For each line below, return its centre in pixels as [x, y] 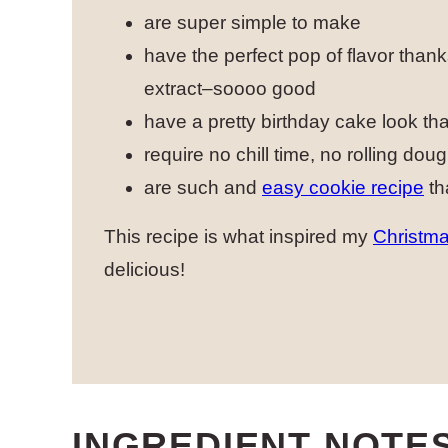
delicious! [144, 269]
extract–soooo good [230, 88]
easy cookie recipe [343, 187]
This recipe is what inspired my [238, 236]
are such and [203, 187]
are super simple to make [252, 22]
